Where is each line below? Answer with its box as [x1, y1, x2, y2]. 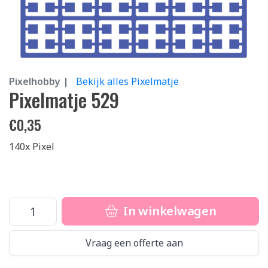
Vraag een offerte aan [85, 236, 183, 249]
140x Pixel [9, 140, 54, 153]
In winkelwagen [120, 203, 217, 219]
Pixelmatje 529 [9, 86, 119, 114]
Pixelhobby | [9, 75, 69, 88]
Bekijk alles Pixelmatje [76, 75, 179, 88]
